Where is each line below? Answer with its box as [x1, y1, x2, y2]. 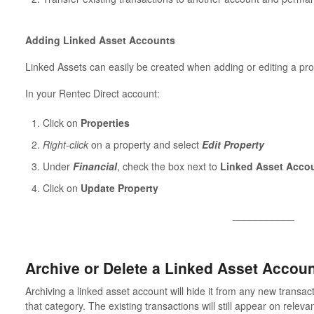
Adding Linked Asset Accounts [25, 32, 175, 47]
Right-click [42, 137, 88, 151]
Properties [80, 115, 130, 130]
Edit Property [201, 137, 264, 151]
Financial [72, 158, 117, 173]
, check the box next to [116, 158, 220, 173]
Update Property [80, 180, 158, 195]
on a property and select [88, 137, 202, 151]
